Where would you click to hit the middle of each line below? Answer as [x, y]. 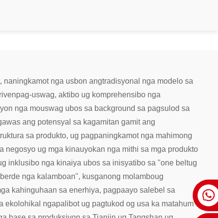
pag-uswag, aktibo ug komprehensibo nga [88, 94]
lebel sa [162, 190]
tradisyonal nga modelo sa [148, 81]
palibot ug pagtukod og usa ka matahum [125, 203]
